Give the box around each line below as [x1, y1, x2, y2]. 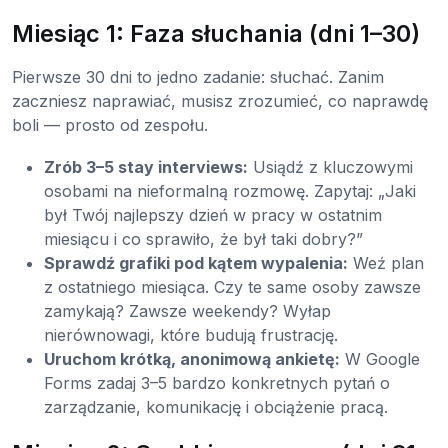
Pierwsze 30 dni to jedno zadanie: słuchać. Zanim [12, 66, 384, 87]
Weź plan [348, 252, 424, 273]
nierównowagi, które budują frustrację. [44, 324, 338, 345]
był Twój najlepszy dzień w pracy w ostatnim [44, 204, 382, 225]
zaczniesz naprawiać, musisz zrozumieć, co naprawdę [12, 90, 428, 111]
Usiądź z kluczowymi [248, 156, 413, 177]
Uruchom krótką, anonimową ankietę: [44, 348, 340, 369]
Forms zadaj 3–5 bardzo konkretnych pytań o [44, 372, 390, 393]
